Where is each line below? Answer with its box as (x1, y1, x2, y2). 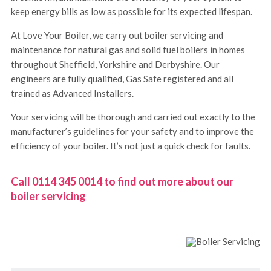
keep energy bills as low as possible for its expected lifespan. (11, 6, 252, 18)
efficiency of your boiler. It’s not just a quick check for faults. (11, 140, 250, 152)
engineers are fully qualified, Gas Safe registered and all (11, 73, 233, 85)
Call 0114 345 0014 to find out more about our (11, 175, 233, 189)
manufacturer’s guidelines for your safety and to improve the (11, 126, 254, 137)
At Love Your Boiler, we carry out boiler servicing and (11, 30, 223, 41)
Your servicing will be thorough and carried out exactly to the (11, 111, 255, 123)
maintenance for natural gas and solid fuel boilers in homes (11, 44, 245, 56)
